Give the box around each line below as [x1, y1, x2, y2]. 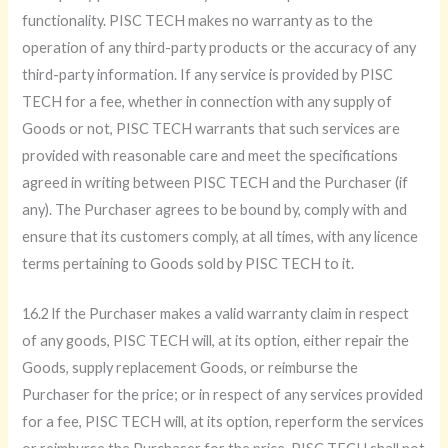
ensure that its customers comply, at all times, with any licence [22, 227, 419, 245]
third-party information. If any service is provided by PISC [22, 65, 394, 83]
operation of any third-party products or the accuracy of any [22, 38, 417, 56]
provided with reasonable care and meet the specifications [22, 146, 399, 164]
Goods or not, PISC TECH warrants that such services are [22, 119, 401, 137]
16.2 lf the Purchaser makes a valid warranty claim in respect [22, 305, 410, 323]
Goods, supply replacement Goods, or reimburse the [22, 359, 359, 377]
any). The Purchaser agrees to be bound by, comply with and [22, 200, 408, 218]
